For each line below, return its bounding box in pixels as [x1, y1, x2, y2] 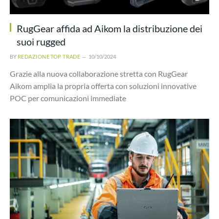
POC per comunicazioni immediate [10, 93, 126, 103]
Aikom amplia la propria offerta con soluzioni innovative [10, 81, 197, 90]
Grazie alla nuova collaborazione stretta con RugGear [10, 69, 188, 78]
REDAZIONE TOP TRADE [18, 53, 81, 60]
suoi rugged [17, 36, 66, 47]
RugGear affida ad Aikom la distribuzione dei [17, 22, 202, 34]
